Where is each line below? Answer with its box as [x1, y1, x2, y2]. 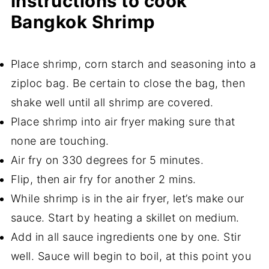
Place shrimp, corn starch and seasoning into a [10, 57, 256, 70]
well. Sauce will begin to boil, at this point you [10, 249, 252, 262]
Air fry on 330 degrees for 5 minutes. [10, 153, 204, 166]
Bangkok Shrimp [10, 11, 156, 32]
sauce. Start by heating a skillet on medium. [10, 211, 240, 224]
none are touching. [10, 134, 109, 147]
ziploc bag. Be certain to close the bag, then [10, 76, 246, 89]
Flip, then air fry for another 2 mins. [10, 172, 200, 186]
